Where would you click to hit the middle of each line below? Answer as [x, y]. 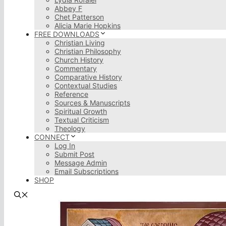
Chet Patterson [79, 17]
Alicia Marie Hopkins [88, 25]
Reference [71, 94]
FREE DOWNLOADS [67, 34]
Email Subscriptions [87, 171]
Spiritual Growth [81, 111]
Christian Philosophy [88, 51]
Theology [70, 128]
